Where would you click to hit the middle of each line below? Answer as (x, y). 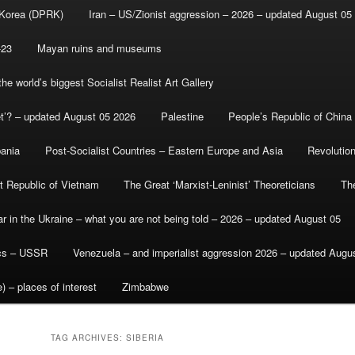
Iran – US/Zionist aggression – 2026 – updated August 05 (220, 14)
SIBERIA (145, 338)
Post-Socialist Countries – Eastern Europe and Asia (164, 151)
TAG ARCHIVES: (88, 338)
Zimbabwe (145, 287)
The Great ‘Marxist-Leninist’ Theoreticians (220, 185)
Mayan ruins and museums (99, 48)
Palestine (182, 116)
